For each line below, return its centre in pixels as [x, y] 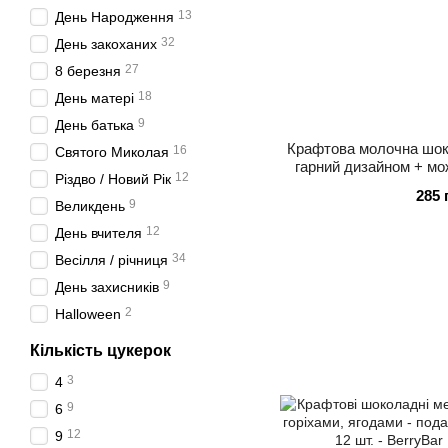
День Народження [114, 17]
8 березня [88, 71]
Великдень [90, 206]
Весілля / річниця [111, 260]
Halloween [88, 314]
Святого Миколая [112, 152]
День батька [94, 125]
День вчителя [98, 233]
